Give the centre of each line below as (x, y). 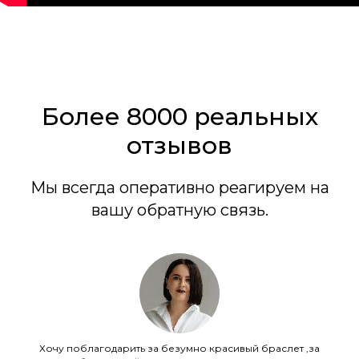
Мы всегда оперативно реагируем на (179, 187)
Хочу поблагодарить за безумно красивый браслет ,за (179, 348)
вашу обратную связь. (179, 210)
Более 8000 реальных (179, 116)
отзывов (179, 145)
